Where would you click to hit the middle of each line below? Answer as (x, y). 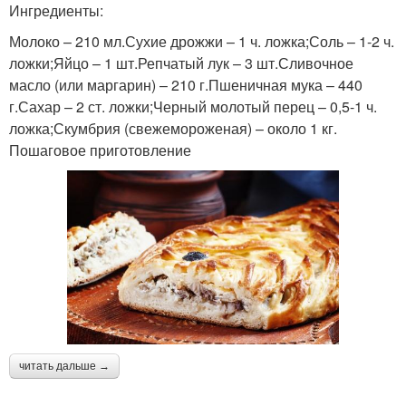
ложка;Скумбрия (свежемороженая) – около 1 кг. (173, 128)
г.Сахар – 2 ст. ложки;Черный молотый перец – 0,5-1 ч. (193, 106)
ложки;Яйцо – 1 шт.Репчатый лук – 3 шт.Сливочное (181, 63)
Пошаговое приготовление (100, 150)
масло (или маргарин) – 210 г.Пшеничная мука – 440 (186, 84)
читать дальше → (64, 366)
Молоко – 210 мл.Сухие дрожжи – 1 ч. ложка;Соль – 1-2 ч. (202, 41)
